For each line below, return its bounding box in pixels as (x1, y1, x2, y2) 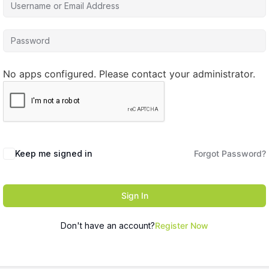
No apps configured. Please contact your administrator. (3, 68, 255, 80)
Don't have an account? (61, 220, 155, 231)
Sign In (121, 190, 148, 201)
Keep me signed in (15, 148, 92, 159)
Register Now (155, 220, 208, 231)
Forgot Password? (194, 148, 266, 159)
